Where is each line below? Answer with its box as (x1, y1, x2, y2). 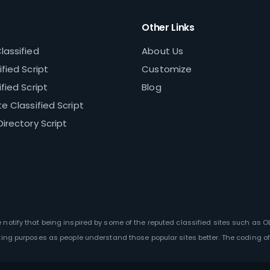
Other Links (142, 20, 195, 35)
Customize (142, 63, 192, 76)
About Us (142, 45, 184, 58)
